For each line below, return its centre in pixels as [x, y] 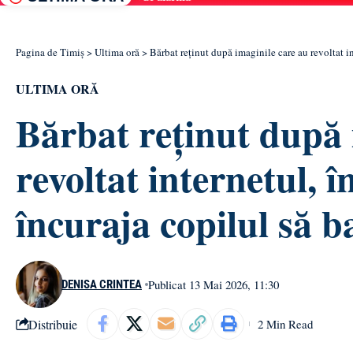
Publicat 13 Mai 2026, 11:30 [214, 284]
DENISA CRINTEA [102, 285]
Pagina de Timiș [50, 52]
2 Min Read [285, 323]
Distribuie [53, 324]
